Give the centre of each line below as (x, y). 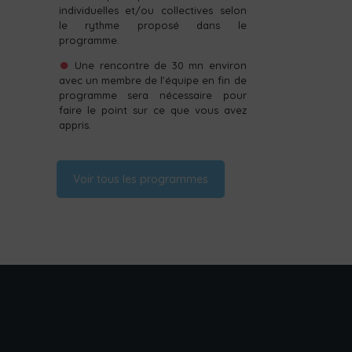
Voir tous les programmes (141, 180)
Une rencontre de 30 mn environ (161, 66)
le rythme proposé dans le (152, 26)
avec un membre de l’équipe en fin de (152, 81)
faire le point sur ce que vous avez (152, 110)
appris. (75, 125)
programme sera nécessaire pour (152, 95)
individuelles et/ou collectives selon (152, 11)
